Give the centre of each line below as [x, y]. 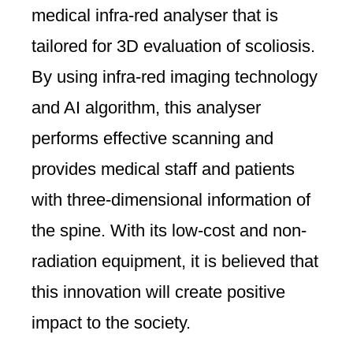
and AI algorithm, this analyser [146, 107]
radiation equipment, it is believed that [175, 261]
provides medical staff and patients [163, 169]
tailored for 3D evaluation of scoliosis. [173, 46]
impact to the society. [111, 322]
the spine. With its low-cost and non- [169, 230]
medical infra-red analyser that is [155, 15]
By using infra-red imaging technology [175, 76]
